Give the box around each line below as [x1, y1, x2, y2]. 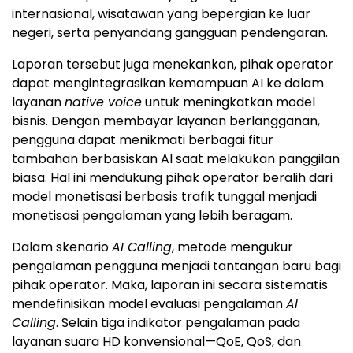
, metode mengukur [172, 237, 293, 256]
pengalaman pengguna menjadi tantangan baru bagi [12, 256, 341, 275]
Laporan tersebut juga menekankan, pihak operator [12, 54, 333, 73]
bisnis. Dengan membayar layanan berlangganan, [12, 111, 320, 130]
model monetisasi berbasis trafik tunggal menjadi [12, 187, 317, 206]
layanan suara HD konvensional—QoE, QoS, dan [12, 332, 301, 351]
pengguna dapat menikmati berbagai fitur [12, 130, 273, 149]
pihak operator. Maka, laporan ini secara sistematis [12, 275, 328, 294]
